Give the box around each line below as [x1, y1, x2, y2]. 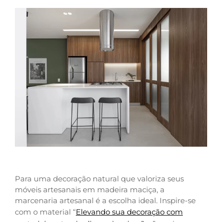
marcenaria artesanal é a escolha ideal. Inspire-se [15, 196, 196, 206]
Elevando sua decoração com [76, 207, 183, 217]
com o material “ [15, 207, 76, 217]
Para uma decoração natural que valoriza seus [15, 174, 184, 184]
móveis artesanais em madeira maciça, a [15, 185, 165, 195]
